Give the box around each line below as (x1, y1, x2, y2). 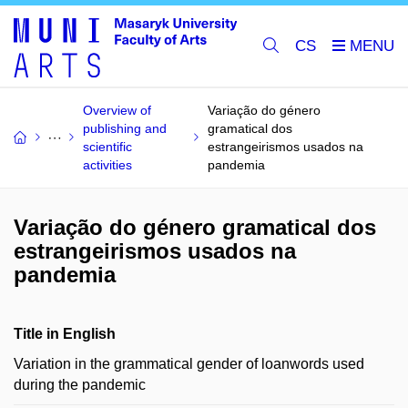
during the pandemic (14, 377, 146, 393)
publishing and (83, 121, 167, 136)
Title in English (14, 326, 116, 342)
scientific (83, 139, 132, 154)
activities (83, 158, 132, 172)
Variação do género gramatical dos (14, 215, 376, 240)
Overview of (83, 103, 151, 117)
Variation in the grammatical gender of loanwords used (14, 356, 364, 372)
